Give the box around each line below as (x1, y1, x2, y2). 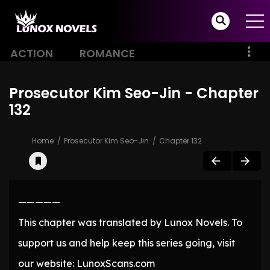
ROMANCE (80, 46, 135, 61)
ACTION (10, 46, 53, 61)
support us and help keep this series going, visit (18, 237, 235, 250)
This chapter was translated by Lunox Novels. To (18, 216, 242, 229)
